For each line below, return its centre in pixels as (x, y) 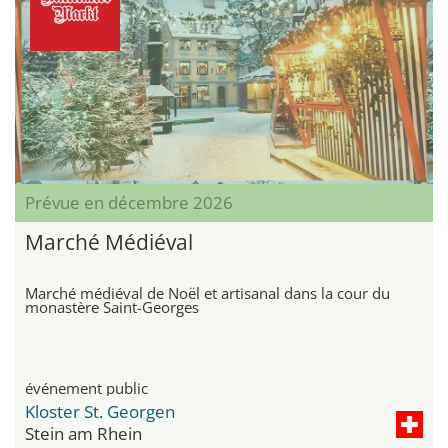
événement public (86, 387)
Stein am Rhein (83, 433)
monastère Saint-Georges (112, 306)
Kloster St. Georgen (100, 411)
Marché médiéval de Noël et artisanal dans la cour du (207, 292)
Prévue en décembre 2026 (129, 202)
